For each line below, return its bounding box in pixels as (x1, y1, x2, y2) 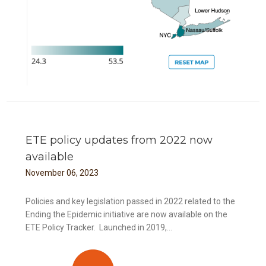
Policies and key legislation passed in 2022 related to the (26, 196, 236, 206)
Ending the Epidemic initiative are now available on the (26, 209, 228, 219)
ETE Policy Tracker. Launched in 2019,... (26, 222, 173, 232)
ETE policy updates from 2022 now (26, 133, 213, 147)
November (26, 167, 65, 178)
